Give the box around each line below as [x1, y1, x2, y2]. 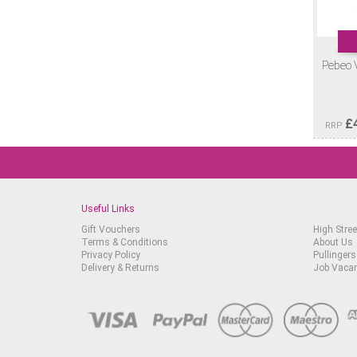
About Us [313, 236, 354, 248]
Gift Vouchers [81, 223, 140, 235]
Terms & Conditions [81, 236, 168, 248]
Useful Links [81, 202, 135, 214]
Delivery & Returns [81, 261, 159, 273]
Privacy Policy [81, 249, 140, 261]
